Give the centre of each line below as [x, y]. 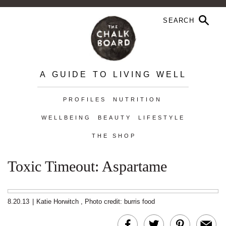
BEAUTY [115, 118]
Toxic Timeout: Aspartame [87, 166]
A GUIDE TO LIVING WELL [113, 74]
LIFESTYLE [161, 118]
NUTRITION [137, 99]
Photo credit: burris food [120, 202]
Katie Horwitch [58, 202]
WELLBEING [66, 118]
